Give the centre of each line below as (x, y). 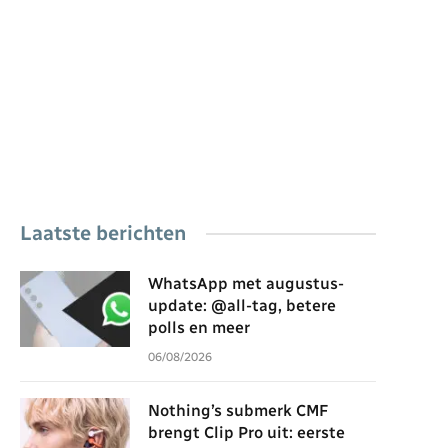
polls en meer (199, 327)
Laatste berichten (103, 233)
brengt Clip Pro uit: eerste (246, 432)
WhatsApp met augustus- (246, 283)
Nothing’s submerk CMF (238, 410)
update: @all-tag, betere (242, 305)
